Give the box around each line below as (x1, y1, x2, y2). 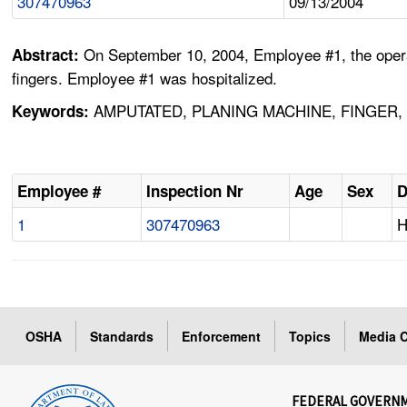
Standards (90, 327, 154, 346)
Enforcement (182, 327, 262, 346)
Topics (289, 327, 332, 346)
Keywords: (12, 100, 90, 123)
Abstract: (12, 44, 84, 66)
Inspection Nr (146, 180, 244, 203)
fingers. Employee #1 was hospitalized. (12, 66, 278, 90)
